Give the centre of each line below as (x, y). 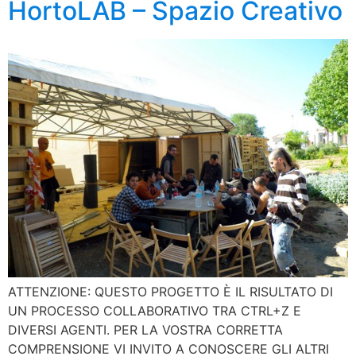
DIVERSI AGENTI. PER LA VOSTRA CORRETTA (145, 330)
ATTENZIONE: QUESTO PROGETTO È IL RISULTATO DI (170, 292)
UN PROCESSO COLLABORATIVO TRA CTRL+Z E (155, 311)
